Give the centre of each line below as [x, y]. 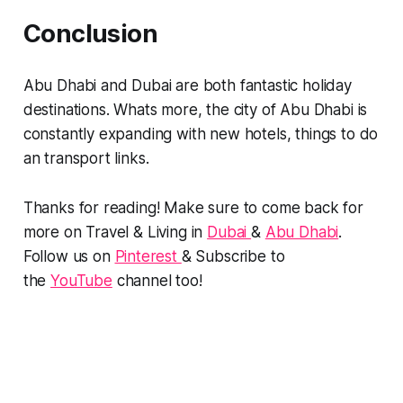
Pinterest [148, 256]
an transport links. [86, 158]
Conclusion [90, 33]
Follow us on [69, 256]
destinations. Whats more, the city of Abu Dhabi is [195, 109]
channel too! [157, 280]
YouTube [81, 280]
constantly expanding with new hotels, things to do [201, 134]
